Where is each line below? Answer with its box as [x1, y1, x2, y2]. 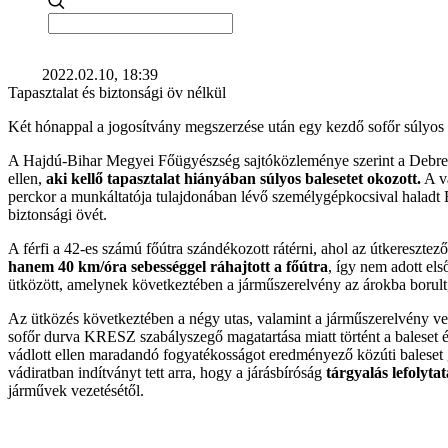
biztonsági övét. [8, 206, 107, 223]
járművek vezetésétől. [8, 382, 144, 399]
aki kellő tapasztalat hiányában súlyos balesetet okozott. [46, 170, 421, 187]
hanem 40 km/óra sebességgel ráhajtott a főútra [8, 258, 328, 275]
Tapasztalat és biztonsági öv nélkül [8, 84, 226, 101]
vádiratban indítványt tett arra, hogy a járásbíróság [8, 364, 326, 381]
